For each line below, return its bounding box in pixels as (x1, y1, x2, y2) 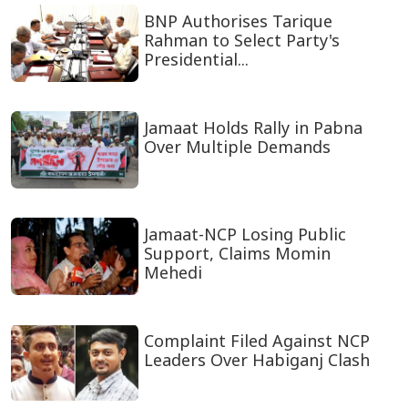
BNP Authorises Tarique (143, 10, 332, 33)
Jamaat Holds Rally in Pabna (143, 117, 362, 139)
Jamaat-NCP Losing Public (143, 223, 346, 246)
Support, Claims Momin (143, 242, 331, 265)
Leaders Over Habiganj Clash (143, 349, 370, 372)
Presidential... (143, 48, 249, 71)
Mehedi (143, 261, 202, 284)
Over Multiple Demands (143, 136, 331, 158)
